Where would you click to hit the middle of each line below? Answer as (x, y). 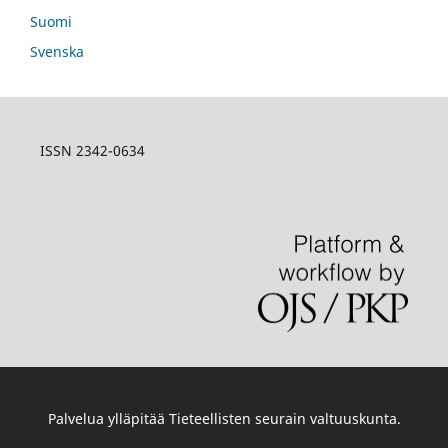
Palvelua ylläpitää (108, 419)
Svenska (57, 51)
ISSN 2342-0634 (92, 150)
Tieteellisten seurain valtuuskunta (282, 419)
